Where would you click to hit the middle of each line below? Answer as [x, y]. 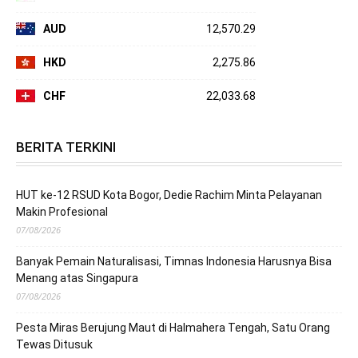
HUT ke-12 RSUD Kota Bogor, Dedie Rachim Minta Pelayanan [169, 195]
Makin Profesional [62, 211]
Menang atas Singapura [77, 278]
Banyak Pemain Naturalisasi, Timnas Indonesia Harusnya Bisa [174, 261]
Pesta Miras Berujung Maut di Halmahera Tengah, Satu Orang [173, 327]
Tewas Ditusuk [54, 344]
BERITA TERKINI [66, 147]
